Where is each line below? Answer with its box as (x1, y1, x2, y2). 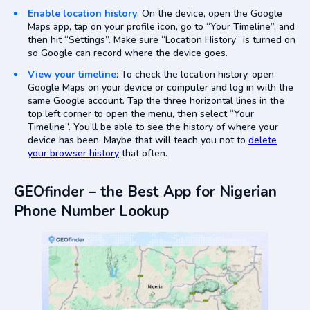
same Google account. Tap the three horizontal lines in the (28, 94, 284, 108)
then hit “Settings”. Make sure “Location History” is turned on (28, 33, 295, 47)
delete (248, 134, 277, 147)
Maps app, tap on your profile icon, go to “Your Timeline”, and (28, 20, 295, 34)
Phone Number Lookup (14, 201, 169, 221)
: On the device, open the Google (137, 7, 282, 21)
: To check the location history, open (116, 68, 274, 82)
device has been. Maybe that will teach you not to (28, 134, 248, 147)
